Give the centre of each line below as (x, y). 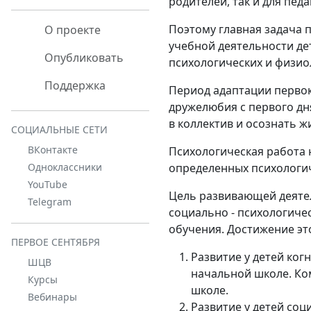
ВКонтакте (53, 150)
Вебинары (52, 297)
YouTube (48, 184)
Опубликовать (83, 58)
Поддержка (74, 85)
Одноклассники (65, 167)
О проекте (71, 30)
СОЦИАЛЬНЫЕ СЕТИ (59, 129)
